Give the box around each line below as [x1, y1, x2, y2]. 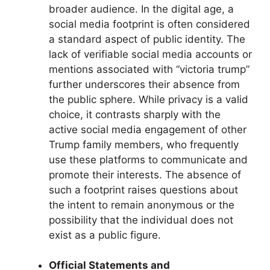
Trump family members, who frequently [49, 138, 239, 151]
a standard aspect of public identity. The [49, 33, 245, 45]
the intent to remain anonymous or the [49, 198, 234, 211]
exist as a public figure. [49, 228, 161, 241]
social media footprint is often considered [49, 17, 250, 30]
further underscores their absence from [49, 78, 240, 90]
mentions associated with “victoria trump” [49, 63, 250, 75]
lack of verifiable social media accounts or [49, 48, 252, 60]
